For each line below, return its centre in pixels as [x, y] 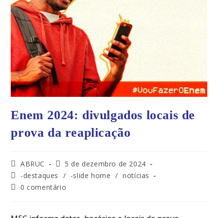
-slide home [91, 175]
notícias [136, 175]
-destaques [40, 175]
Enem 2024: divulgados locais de [103, 115]
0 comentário [44, 187]
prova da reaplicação [71, 133]
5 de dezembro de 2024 [105, 164]
